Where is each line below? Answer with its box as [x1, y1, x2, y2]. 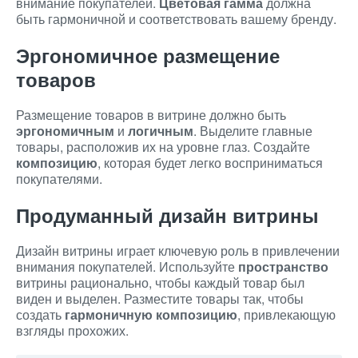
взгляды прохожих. [16, 321, 129, 340]
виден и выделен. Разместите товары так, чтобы [16, 289, 304, 308]
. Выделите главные [193, 121, 312, 140]
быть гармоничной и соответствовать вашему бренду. [16, 10, 336, 28]
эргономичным [16, 121, 114, 140]
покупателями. [16, 169, 102, 188]
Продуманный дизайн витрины [16, 201, 319, 229]
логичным [128, 121, 193, 140]
